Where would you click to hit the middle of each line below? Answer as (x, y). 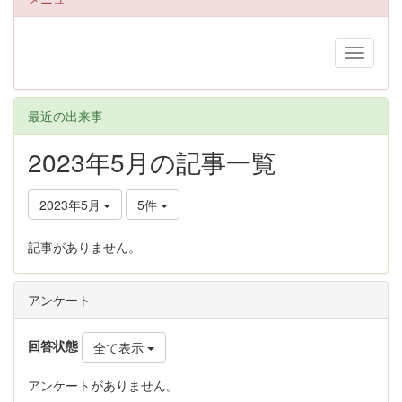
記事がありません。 (84, 247)
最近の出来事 (66, 116)
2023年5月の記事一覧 (152, 162)
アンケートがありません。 (103, 385)
